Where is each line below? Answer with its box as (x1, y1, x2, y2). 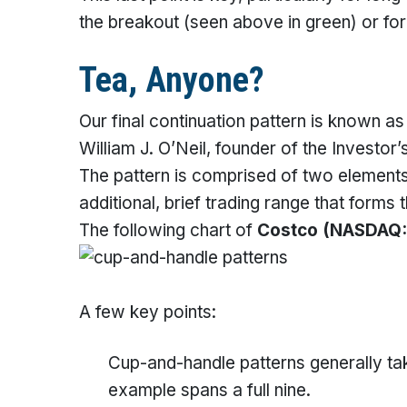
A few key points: (79, 302, 216, 323)
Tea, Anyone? (79, 60, 264, 100)
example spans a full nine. (108, 380, 311, 401)
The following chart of (79, 220, 257, 241)
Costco (257, 220, 323, 241)
